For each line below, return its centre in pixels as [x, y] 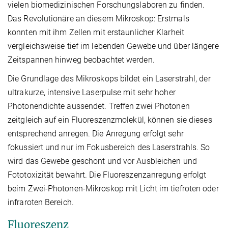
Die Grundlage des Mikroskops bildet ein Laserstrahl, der [109, 79]
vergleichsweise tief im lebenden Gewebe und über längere [113, 46]
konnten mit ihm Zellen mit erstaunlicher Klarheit [96, 33]
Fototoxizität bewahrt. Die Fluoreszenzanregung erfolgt [107, 175]
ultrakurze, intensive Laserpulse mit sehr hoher [92, 93]
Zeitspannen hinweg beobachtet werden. [81, 60]
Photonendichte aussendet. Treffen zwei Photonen [99, 106]
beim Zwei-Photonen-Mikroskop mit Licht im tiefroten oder [113, 189]
